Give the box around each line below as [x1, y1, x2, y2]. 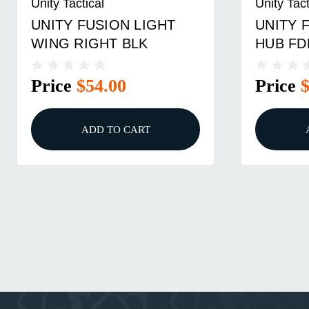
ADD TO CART [81, 123, 150, 136]
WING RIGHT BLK [31, 36, 148, 52]
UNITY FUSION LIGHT [31, 17, 176, 33]
